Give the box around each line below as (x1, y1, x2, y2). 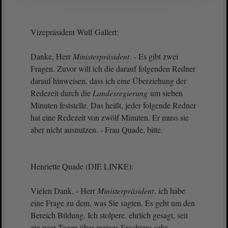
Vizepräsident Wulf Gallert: (31, 26, 119, 37)
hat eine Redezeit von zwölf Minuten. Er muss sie (31, 112, 189, 123)
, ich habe (154, 185, 185, 196)
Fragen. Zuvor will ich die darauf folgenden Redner (31, 63, 195, 74)
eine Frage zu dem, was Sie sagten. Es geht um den (31, 197, 195, 208)
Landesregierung (93, 88, 148, 98)
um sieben (148, 88, 183, 98)
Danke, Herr (31, 51, 73, 62)
